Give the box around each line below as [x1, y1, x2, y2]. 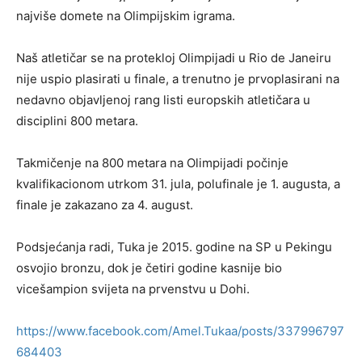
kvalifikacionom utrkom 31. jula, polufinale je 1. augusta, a [16, 175, 340, 192]
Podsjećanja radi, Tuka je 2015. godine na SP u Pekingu [16, 238, 332, 255]
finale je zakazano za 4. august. [16, 196, 193, 213]
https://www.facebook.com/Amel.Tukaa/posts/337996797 [16, 322, 344, 339]
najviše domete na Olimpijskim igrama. [16, 7, 235, 23]
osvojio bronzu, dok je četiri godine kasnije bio [16, 259, 282, 276]
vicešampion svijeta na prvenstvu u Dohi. [16, 280, 250, 297]
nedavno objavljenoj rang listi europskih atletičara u [16, 91, 310, 107]
